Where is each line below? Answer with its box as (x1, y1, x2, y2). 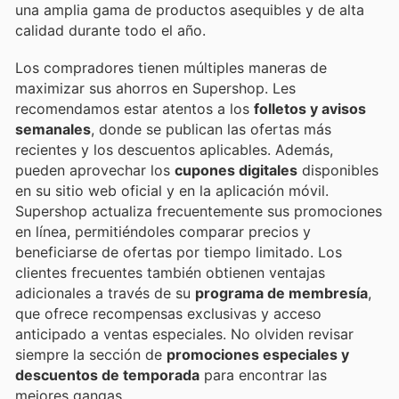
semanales (15, 119, 91, 138)
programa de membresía (195, 283, 368, 302)
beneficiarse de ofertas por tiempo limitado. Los (15, 242, 342, 261)
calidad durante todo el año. (15, 20, 206, 39)
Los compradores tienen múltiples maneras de (15, 58, 327, 77)
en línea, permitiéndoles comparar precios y (15, 222, 311, 240)
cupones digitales (175, 160, 297, 179)
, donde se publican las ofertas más (91, 119, 331, 138)
